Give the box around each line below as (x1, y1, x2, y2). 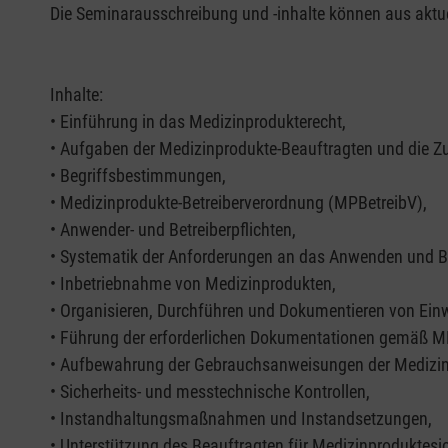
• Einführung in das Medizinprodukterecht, (50, 111, 346, 133)
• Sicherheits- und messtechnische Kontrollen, (50, 381, 370, 403)
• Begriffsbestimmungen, (50, 165, 226, 187)
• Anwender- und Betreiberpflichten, (50, 219, 296, 241)
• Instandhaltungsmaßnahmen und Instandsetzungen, (50, 408, 432, 430)
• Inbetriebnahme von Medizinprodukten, (50, 273, 340, 295)
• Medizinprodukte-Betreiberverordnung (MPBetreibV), (50, 192, 427, 214)
